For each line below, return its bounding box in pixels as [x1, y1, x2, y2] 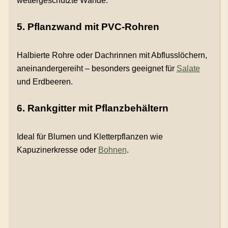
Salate [176, 64, 200, 73]
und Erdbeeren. [16, 77, 73, 86]
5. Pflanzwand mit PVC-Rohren [16, 21, 159, 32]
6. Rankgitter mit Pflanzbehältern [16, 103, 168, 113]
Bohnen [98, 146, 127, 155]
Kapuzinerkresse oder [16, 146, 98, 155]
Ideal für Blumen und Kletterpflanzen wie [16, 132, 163, 141]
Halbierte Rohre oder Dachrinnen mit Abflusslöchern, [16, 51, 207, 60]
